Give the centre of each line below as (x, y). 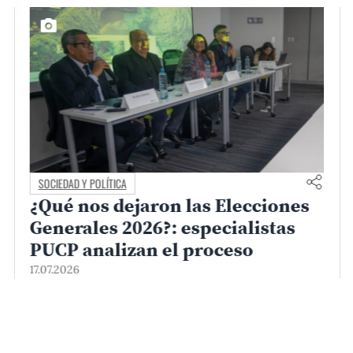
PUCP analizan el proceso (141, 249)
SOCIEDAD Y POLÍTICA (82, 183)
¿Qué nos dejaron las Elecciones (169, 205)
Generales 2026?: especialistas (162, 227)
